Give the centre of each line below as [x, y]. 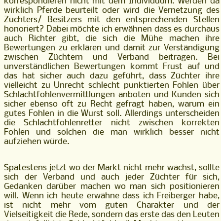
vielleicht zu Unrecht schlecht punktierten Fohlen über [112, 86]
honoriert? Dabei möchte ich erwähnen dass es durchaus [112, 30]
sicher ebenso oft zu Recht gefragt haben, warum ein [112, 105]
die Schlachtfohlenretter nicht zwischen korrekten [112, 123]
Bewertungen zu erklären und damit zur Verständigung [112, 48]
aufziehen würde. [37, 142]
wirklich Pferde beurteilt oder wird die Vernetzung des [112, 11]
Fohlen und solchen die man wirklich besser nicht [112, 133]
